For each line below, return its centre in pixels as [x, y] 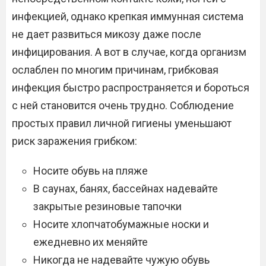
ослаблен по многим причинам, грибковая [115, 70]
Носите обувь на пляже [91, 171]
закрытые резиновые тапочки [107, 206]
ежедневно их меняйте [91, 242]
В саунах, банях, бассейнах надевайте [126, 189]
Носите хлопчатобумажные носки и [121, 224]
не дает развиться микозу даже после [107, 34]
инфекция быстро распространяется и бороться [131, 88]
